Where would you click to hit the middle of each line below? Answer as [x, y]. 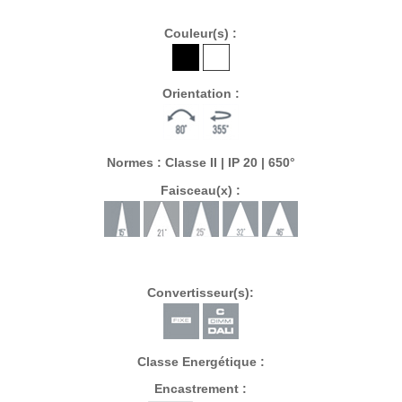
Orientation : [201, 94]
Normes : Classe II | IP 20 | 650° [201, 163]
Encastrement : [201, 389]
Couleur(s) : [201, 34]
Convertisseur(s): [201, 292]
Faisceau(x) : [201, 190]
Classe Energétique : [201, 362]
